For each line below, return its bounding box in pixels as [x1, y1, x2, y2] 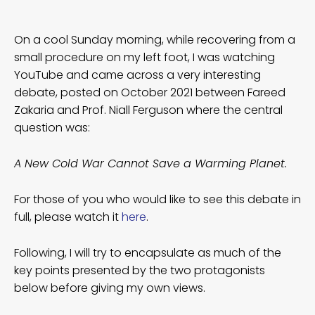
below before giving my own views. [14, 279, 205, 296]
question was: [14, 119, 90, 136]
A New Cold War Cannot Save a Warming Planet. [14, 155, 287, 172]
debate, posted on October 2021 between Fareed [14, 84, 285, 101]
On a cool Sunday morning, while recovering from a [14, 31, 295, 48]
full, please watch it [14, 208, 122, 225]
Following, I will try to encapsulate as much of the [14, 244, 281, 261]
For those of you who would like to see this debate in [14, 191, 301, 207]
